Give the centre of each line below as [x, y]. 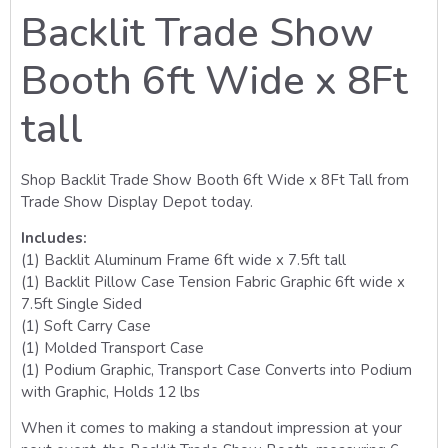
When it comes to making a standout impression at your [211, 428]
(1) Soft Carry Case [86, 326]
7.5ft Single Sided [81, 304]
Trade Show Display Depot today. [137, 201]
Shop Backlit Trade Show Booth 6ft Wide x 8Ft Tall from [215, 179]
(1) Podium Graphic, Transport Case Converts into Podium [216, 370]
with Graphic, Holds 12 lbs [110, 392]
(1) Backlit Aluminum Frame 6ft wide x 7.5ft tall [183, 260]
